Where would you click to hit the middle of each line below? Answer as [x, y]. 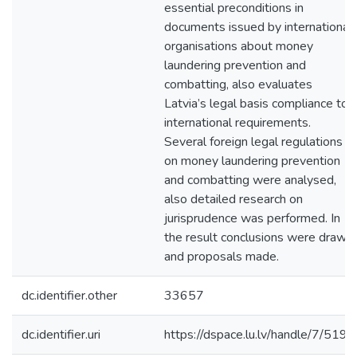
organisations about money [239, 46]
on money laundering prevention [252, 161]
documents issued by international [258, 27]
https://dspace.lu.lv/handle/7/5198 [260, 335]
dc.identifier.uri [61, 335]
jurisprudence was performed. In [252, 218]
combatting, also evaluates [238, 84]
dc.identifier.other [69, 296]
